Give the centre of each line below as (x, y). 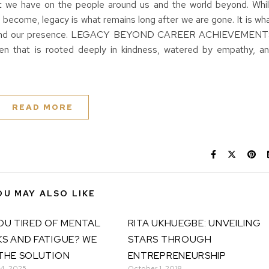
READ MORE (42, 107)
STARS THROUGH (170, 239)
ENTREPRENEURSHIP (177, 255)
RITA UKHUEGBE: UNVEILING (194, 223)
